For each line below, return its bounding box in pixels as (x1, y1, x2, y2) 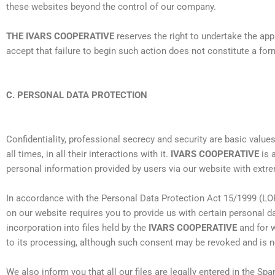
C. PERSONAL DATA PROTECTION (6, 90, 147, 101)
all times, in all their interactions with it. (6, 149, 171, 160)
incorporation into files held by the (6, 222, 149, 234)
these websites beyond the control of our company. (6, 1, 216, 13)
